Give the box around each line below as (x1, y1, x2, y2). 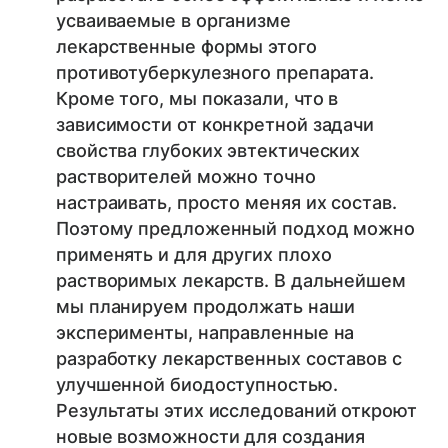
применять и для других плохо (56, 244, 332, 266)
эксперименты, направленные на (56, 322, 355, 344)
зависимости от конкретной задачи (56, 114, 375, 136)
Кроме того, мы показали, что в (56, 88, 339, 110)
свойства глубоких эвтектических (56, 140, 361, 162)
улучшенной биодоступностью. (56, 374, 338, 396)
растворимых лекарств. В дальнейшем (56, 270, 406, 292)
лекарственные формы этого (56, 36, 317, 58)
